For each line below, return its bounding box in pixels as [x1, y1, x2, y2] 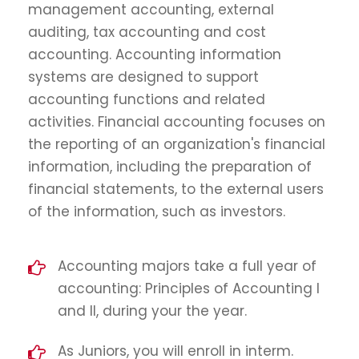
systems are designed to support [28, 67, 259, 87]
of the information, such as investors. [28, 202, 285, 221]
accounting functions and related [28, 90, 265, 109]
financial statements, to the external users [28, 179, 324, 199]
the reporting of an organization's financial [28, 135, 325, 154]
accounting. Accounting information [28, 45, 281, 64]
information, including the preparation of [28, 157, 312, 176]
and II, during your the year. [58, 301, 247, 321]
